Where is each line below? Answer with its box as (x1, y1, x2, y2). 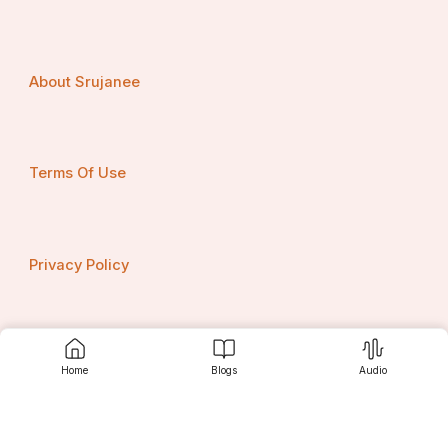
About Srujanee (29, 72, 141, 91)
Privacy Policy (29, 256, 130, 275)
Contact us (29, 348, 108, 366)
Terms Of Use (29, 164, 127, 183)
